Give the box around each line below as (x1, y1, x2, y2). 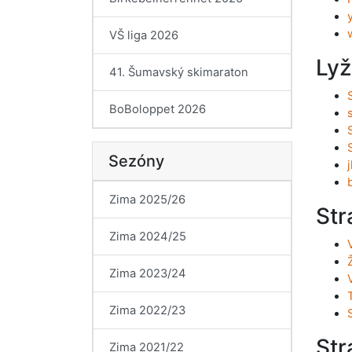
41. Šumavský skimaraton (109, 65, 248, 79)
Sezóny (108, 152, 164, 170)
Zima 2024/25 (109, 229, 186, 244)
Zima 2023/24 (109, 266, 186, 280)
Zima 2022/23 (109, 303, 185, 317)
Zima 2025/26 (109, 192, 185, 207)
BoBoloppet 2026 (109, 102, 206, 116)
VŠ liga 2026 (109, 28, 178, 42)
